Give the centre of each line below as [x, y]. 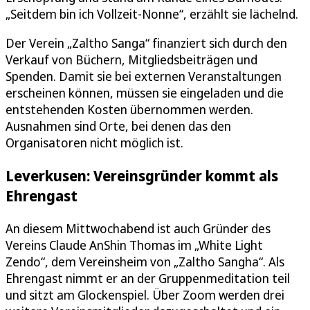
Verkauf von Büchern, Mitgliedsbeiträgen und [131, 59]
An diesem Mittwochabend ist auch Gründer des [138, 228]
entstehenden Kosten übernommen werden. [129, 109]
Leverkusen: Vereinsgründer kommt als [142, 175]
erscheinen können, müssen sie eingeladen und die [145, 92]
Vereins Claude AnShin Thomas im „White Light [134, 245]
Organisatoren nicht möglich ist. [94, 142]
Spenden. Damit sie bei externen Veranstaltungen [144, 76]
